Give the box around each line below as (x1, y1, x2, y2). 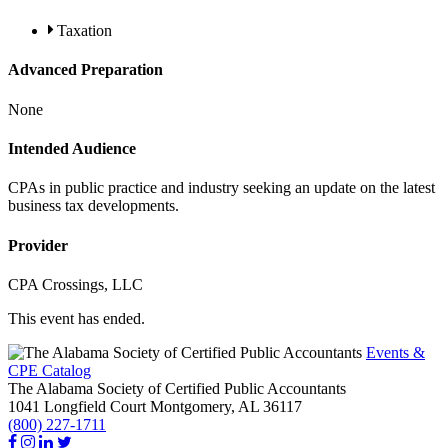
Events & (366, 343, 425, 361)
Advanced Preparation (8, 61, 163, 79)
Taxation (57, 22, 112, 40)
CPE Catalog (8, 361, 91, 379)
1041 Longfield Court (8, 397, 146, 415)
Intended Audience (8, 139, 136, 157)
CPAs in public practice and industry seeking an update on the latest (8, 179, 435, 197)
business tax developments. (8, 197, 179, 215)
